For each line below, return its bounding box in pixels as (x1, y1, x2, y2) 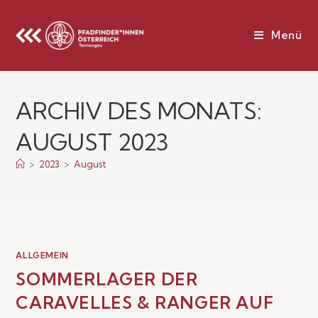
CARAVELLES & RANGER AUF (16, 292, 274, 313)
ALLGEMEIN (16, 250, 69, 261)
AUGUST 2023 (16, 128, 169, 156)
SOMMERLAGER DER (16, 268, 198, 290)
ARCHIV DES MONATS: (16, 97, 263, 125)
